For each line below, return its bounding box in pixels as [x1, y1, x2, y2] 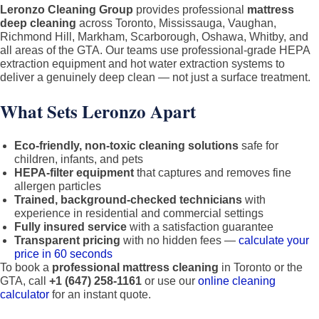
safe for [239, 140, 278, 152]
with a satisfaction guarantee [127, 221, 273, 233]
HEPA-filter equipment [14, 167, 134, 179]
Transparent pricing [14, 234, 120, 246]
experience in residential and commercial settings [14, 207, 263, 219]
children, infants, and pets [14, 153, 143, 165]
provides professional [133, 4, 247, 16]
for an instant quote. [49, 288, 151, 300]
